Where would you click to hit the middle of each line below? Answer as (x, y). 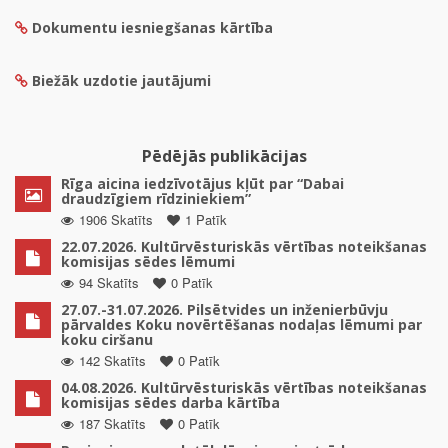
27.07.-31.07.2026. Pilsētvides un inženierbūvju (224, 309)
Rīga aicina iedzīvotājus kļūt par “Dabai (202, 183)
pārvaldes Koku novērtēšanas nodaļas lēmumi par (241, 324)
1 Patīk (206, 219)
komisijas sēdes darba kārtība (170, 402)
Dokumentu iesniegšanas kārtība (152, 27)
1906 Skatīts (116, 219)
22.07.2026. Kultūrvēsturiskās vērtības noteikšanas (244, 246)
